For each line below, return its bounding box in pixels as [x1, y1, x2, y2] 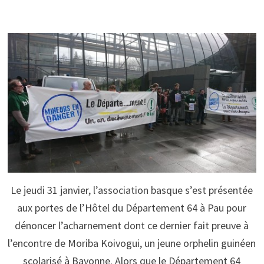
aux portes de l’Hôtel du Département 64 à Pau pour [17, 200, 247, 214]
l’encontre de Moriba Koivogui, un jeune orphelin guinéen [8, 236, 256, 250]
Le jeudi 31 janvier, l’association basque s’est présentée [11, 183, 253, 197]
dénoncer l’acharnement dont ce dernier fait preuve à [15, 218, 249, 232]
